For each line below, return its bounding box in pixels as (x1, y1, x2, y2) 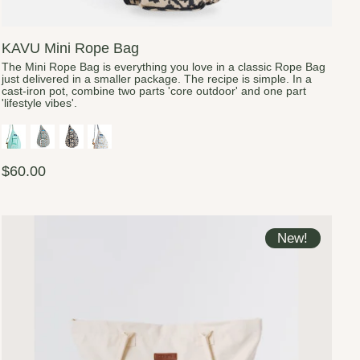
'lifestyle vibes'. (2, 96, 78, 109)
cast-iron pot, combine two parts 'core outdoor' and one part (2, 84, 307, 97)
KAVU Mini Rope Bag (2, 39, 140, 56)
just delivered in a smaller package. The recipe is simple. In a (2, 72, 313, 85)
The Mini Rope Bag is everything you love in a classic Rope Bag (2, 60, 326, 73)
